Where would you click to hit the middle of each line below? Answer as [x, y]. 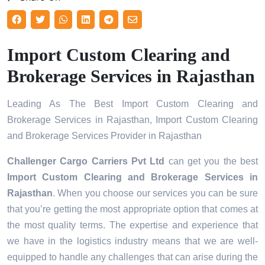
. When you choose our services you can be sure [155, 193]
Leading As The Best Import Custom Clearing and [132, 104]
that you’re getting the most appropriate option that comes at [132, 209]
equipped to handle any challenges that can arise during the [132, 257]
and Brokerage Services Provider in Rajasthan [104, 136]
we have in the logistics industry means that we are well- [132, 241]
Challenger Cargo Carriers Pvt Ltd [86, 161]
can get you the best [211, 161]
